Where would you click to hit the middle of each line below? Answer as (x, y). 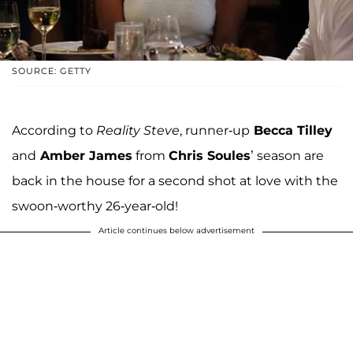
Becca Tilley (291, 130)
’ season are (287, 155)
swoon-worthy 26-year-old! (95, 206)
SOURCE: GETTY (52, 71)
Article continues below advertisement (176, 230)
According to (54, 130)
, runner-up (215, 130)
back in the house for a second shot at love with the (175, 180)
